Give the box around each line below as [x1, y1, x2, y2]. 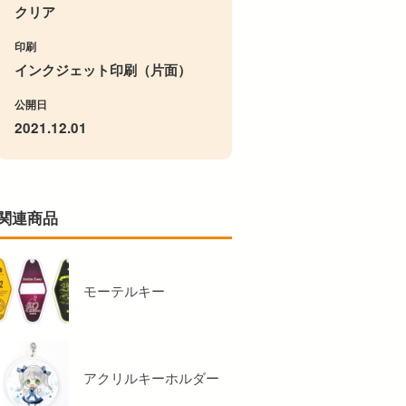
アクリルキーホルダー [83, 366, 219, 387]
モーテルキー [83, 279, 165, 300]
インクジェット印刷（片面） [14, 59, 191, 80]
